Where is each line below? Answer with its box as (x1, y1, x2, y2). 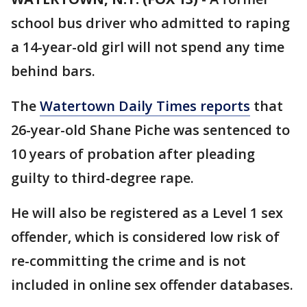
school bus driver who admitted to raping (11, 14, 290, 32)
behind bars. (11, 62, 95, 80)
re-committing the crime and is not (11, 251, 246, 270)
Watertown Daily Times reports (40, 97, 250, 115)
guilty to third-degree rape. (11, 169, 194, 187)
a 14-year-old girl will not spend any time (11, 38, 284, 56)
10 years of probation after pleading (11, 145, 255, 163)
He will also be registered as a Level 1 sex (11, 204, 283, 222)
